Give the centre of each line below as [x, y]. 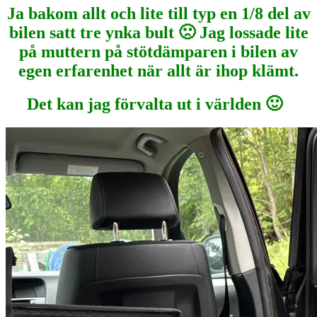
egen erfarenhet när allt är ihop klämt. [158, 70]
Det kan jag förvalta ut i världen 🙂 [158, 104]
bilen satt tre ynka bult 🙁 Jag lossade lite [158, 32]
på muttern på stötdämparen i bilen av [158, 51]
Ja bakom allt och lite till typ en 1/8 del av [158, 13]
